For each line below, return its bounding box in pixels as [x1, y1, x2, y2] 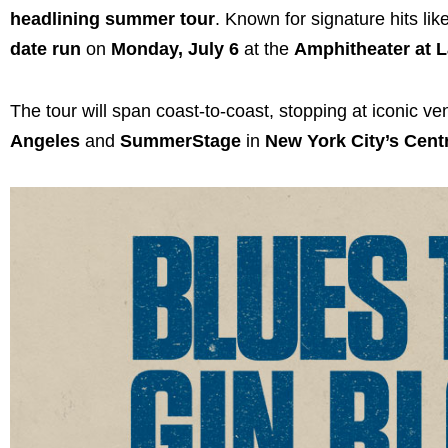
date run [10, 39, 81, 60]
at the [239, 39, 294, 60]
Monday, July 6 [111, 39, 239, 60]
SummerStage [115, 130, 241, 151]
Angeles [10, 130, 80, 151]
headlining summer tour [10, 9, 215, 30]
